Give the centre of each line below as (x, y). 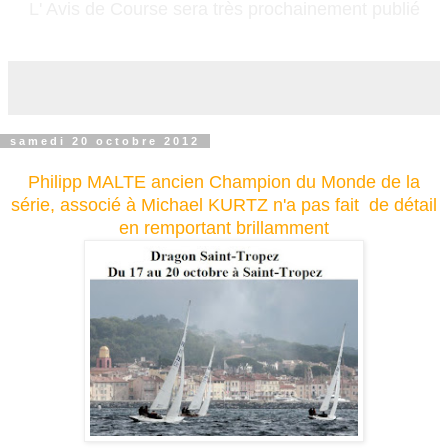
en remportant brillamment (224, 227)
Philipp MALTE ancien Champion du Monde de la (224, 181)
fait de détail (386, 204)
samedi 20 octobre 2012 (105, 140)
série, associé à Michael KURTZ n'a (156, 204)
